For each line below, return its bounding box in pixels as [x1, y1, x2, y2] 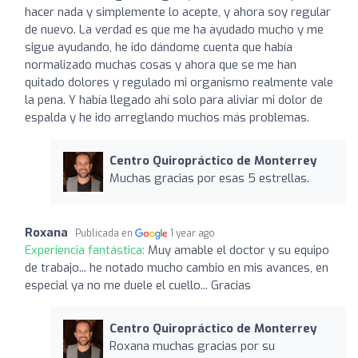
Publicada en [75, 226, 135, 240]
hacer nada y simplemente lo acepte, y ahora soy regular [25, 3, 331, 20]
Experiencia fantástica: [25, 241, 148, 258]
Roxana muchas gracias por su [109, 337, 275, 354]
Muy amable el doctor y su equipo [148, 241, 329, 258]
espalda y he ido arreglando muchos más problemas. [25, 109, 309, 125]
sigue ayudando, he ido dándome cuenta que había [25, 38, 292, 55]
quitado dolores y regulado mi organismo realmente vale [25, 74, 333, 90]
